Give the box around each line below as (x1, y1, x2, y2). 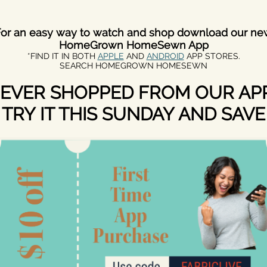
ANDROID (146, 51, 184, 61)
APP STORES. (184, 51, 240, 61)
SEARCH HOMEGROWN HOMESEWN (60, 61, 207, 70)
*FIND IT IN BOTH (27, 51, 98, 61)
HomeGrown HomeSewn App (58, 39, 209, 51)
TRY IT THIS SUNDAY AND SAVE (2, 104, 265, 125)
